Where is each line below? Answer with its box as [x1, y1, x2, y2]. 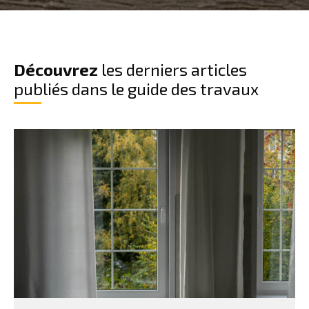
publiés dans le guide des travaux [14, 79, 259, 99]
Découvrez [14, 59, 98, 79]
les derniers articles [98, 59, 247, 79]
